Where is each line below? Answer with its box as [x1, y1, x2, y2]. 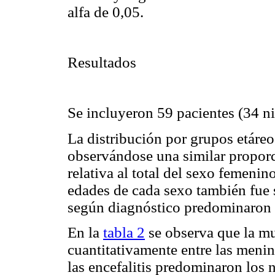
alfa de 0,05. [68, 3, 144, 20]
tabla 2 [103, 223, 145, 241]
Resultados [68, 54, 136, 71]
